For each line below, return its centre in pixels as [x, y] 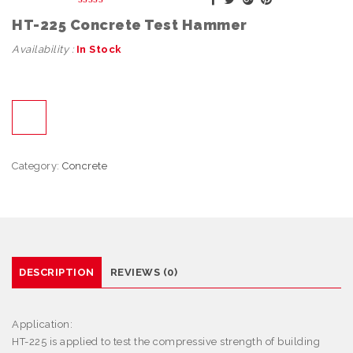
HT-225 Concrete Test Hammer [130, 25]
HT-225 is [36, 342]
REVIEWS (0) [143, 272]
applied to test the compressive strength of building [190, 342]
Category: [37, 166]
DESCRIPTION [57, 272]
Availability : [44, 49]
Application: [42, 324]
